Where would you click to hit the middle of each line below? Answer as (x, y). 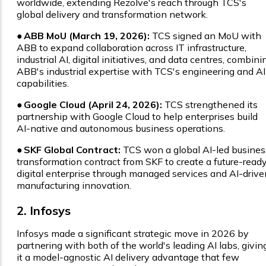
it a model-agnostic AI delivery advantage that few (128, 257)
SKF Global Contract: (72, 150)
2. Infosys (44, 211)
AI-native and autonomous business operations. (121, 129)
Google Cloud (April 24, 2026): (93, 105)
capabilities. (43, 83)
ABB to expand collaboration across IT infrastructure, (132, 48)
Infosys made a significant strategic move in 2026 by (133, 234)
